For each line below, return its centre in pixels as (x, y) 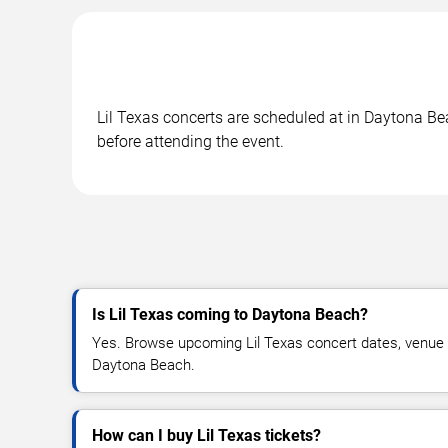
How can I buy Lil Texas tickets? (206, 435)
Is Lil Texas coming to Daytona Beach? (230, 314)
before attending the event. (190, 141)
